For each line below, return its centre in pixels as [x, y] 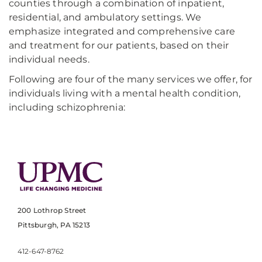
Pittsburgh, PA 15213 [54, 225]
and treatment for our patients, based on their [119, 45]
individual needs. [49, 59]
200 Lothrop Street [52, 211]
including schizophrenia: [67, 107]
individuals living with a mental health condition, [125, 93]
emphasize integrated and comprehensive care [122, 31]
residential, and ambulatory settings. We [105, 17]
